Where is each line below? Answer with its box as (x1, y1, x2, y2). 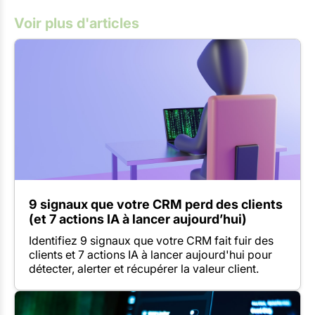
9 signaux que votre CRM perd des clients (29, 196, 283, 212)
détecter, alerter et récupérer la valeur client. (29, 261, 259, 276)
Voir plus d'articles (14, 14, 139, 32)
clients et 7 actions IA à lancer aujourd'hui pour (29, 247, 272, 262)
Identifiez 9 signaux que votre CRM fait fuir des (29, 233, 274, 247)
